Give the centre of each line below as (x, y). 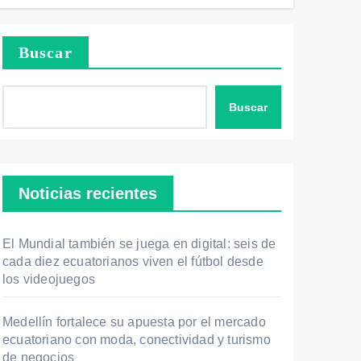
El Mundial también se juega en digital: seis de (139, 244)
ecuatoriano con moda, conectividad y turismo (137, 340)
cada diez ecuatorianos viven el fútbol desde (133, 261)
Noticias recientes (88, 193)
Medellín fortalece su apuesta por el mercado (134, 322)
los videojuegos (49, 279)
